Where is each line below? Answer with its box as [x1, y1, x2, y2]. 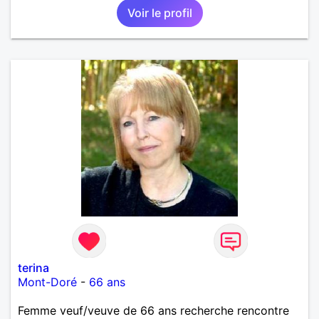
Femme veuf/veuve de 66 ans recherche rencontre [18, 303, 289, 318]
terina [18, 260, 49, 275]
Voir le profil [127, 5, 192, 20]
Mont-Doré [18, 274, 77, 289]
